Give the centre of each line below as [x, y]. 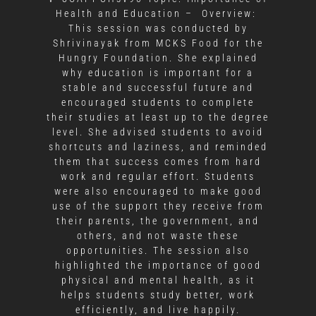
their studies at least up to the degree [158, 117]
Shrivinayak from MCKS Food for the [158, 43]
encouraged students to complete [158, 103]
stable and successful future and [158, 88]
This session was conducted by [158, 29]
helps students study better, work [158, 295]
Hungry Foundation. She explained [158, 58]
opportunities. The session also [158, 251]
